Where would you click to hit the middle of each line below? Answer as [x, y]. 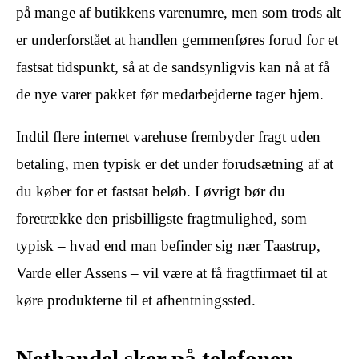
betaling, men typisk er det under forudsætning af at [175, 164]
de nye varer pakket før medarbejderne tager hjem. [170, 95]
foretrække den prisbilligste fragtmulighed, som [161, 219]
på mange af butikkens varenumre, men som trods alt [178, 13]
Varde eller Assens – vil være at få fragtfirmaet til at [171, 273]
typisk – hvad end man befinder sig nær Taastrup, [168, 246]
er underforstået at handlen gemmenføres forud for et [177, 40]
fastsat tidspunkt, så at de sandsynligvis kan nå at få [173, 67]
